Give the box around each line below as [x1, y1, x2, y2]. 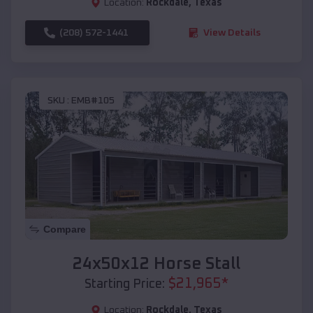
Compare [43, 223, 86, 235]
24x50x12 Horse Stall [73, 255, 240, 272]
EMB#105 [71, 96, 115, 106]
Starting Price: [85, 277, 165, 291]
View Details [203, 27, 261, 38]
